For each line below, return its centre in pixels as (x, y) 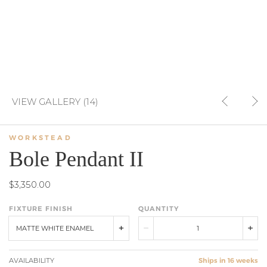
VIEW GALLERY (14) (55, 101)
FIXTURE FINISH (41, 208)
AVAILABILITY (32, 261)
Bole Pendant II (76, 159)
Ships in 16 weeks (228, 261)
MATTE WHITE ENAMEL (55, 228)
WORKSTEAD (41, 137)
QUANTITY (159, 208)
